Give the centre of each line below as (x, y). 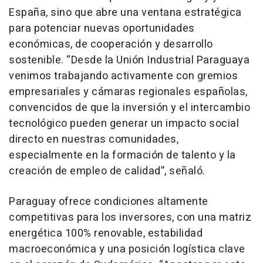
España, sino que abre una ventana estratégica (125, 12)
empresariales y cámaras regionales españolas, (128, 92)
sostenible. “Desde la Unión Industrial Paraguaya (129, 60)
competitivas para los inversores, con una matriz (130, 217)
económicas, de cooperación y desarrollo (111, 44)
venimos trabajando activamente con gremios (123, 76)
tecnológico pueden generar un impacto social (124, 123)
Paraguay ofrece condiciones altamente (109, 201)
